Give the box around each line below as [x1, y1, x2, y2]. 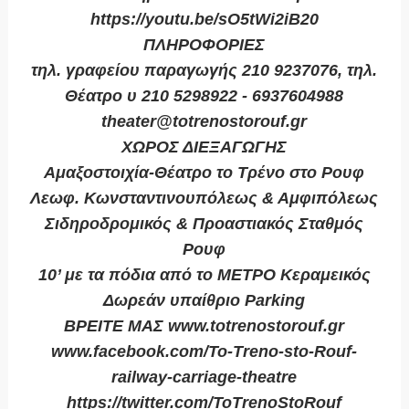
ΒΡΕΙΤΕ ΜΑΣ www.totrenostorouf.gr [64, 317, 345, 336]
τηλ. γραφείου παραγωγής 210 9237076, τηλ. [31, 61, 378, 80]
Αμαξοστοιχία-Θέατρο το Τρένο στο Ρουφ [44, 163, 365, 183]
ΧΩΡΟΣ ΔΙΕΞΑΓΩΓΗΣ [121, 138, 288, 157]
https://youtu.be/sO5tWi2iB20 [89, 10, 319, 29]
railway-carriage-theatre [111, 368, 298, 387]
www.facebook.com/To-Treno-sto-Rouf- [51, 342, 358, 362]
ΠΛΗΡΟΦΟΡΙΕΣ [143, 36, 266, 55]
